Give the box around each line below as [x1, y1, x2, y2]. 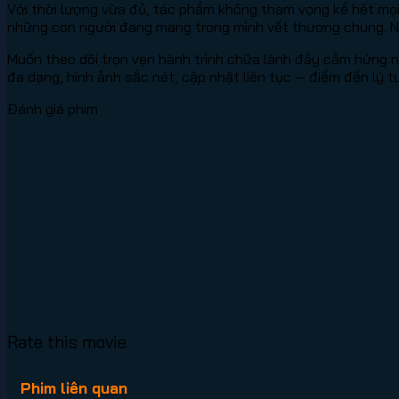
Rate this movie [7, 330, 126, 353]
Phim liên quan [20, 378, 127, 397]
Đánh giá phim [7, 99, 98, 118]
